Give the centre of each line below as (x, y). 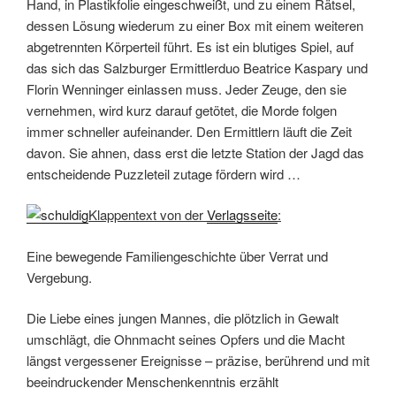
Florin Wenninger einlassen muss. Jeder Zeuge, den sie (187, 88)
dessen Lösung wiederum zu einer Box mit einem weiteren (195, 25)
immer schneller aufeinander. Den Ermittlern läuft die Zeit (189, 131)
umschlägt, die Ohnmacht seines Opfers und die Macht (186, 339)
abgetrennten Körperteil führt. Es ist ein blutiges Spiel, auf (190, 46)
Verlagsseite (242, 215)
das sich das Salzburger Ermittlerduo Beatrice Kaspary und (197, 67)
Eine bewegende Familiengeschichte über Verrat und (177, 255)
